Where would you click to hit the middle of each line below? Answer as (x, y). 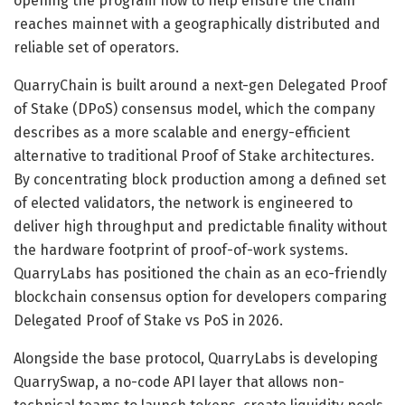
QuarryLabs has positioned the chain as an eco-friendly (200, 274)
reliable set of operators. (96, 48)
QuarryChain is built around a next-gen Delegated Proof (200, 86)
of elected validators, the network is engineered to (183, 203)
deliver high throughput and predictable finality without (200, 227)
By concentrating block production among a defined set (200, 180)
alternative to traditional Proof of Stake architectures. (194, 156)
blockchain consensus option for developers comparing (200, 297)
